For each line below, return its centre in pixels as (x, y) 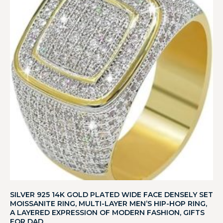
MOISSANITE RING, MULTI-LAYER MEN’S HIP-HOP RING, (109, 204)
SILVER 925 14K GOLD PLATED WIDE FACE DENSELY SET (111, 195)
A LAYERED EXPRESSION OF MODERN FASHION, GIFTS (107, 213)
